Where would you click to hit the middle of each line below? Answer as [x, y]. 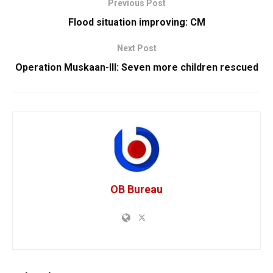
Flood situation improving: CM [136, 22]
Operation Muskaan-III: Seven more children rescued [136, 67]
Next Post [136, 48]
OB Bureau [136, 189]
